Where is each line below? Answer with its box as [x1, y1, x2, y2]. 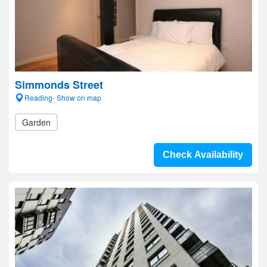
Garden [22, 116, 51, 128]
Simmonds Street [15, 77, 103, 92]
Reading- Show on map [24, 92, 101, 103]
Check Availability [163, 150, 243, 160]
